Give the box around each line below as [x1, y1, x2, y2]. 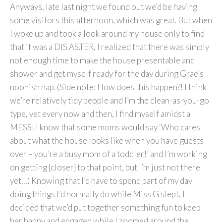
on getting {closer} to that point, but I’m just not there [10, 162, 200, 172]
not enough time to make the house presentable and [10, 55, 195, 65]
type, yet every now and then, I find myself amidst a [10, 108, 190, 119]
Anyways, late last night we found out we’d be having [10, 1, 197, 12]
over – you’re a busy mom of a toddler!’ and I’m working [10, 148, 207, 159]
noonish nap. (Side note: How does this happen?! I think [10, 81, 207, 92]
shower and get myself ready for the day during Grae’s [10, 68, 204, 79]
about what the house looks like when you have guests [10, 135, 204, 146]
